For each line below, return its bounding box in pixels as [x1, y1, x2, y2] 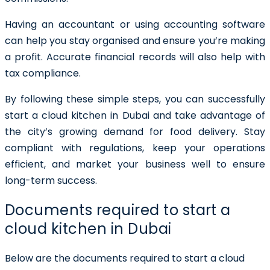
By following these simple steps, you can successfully [5, 92, 265, 106]
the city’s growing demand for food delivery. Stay [5, 124, 265, 139]
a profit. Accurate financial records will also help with [5, 49, 265, 64]
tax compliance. [5, 66, 81, 80]
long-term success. [5, 173, 97, 187]
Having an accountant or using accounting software [5, 17, 265, 31]
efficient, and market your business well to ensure [5, 157, 265, 171]
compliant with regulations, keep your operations [5, 140, 265, 155]
